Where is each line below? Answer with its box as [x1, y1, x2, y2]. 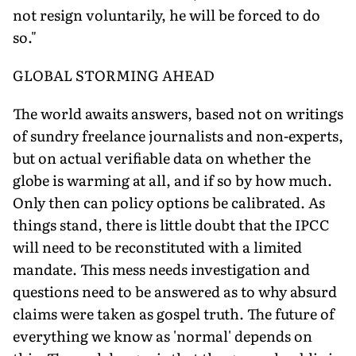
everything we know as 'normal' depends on [13, 324, 312, 346]
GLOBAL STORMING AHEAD [13, 64, 215, 86]
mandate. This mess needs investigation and [13, 257, 310, 280]
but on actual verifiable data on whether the [13, 146, 311, 168]
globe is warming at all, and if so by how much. [13, 168, 332, 191]
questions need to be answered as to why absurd [13, 280, 337, 302]
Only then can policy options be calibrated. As [13, 191, 325, 213]
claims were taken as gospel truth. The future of [13, 302, 335, 324]
